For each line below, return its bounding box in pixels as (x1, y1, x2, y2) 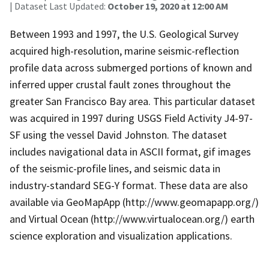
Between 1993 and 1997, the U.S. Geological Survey (10, 26, 238, 41)
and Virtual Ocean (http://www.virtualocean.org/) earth (10, 211, 255, 226)
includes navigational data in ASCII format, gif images (10, 144, 251, 159)
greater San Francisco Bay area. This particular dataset (10, 94, 255, 108)
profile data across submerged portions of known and (10, 60, 252, 74)
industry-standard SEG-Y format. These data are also (10, 178, 248, 192)
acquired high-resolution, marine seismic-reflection (10, 43, 239, 58)
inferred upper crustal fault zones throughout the (10, 77, 231, 91)
